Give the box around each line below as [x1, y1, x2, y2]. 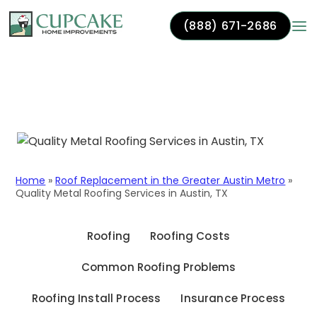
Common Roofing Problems [81, 260, 236, 275]
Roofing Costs [150, 229, 231, 243]
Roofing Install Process [31, 291, 161, 306]
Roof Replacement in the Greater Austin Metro [55, 173, 286, 188]
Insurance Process [180, 291, 286, 306]
